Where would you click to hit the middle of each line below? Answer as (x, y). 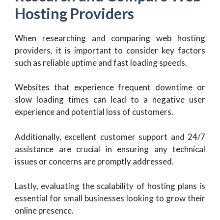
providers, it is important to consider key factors (110, 50)
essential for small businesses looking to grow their (110, 198)
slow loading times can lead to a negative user (110, 99)
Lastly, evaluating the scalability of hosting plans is (110, 186)
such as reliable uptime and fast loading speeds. (101, 62)
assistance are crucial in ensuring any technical (110, 149)
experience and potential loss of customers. (94, 112)
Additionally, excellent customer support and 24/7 (110, 137)
